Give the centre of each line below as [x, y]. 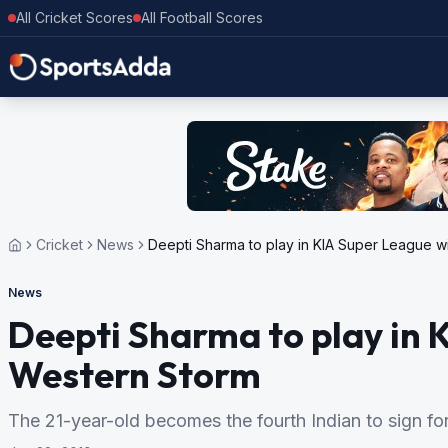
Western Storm [134, 374]
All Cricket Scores [74, 17]
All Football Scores [202, 17]
